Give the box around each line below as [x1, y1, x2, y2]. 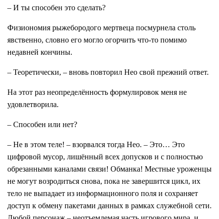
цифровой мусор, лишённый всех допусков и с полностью [7, 153, 203, 161]
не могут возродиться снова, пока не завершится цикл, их [7, 177, 200, 186]
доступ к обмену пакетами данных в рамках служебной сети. [7, 201, 212, 210]
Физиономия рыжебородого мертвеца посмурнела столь [7, 23, 196, 32]
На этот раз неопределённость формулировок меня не [7, 88, 187, 97]
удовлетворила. [7, 100, 59, 109]
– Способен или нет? [7, 120, 77, 129]
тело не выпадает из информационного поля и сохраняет [7, 189, 198, 198]
